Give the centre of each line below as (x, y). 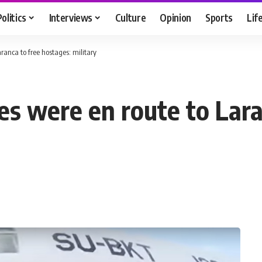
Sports (219, 17)
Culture (130, 17)
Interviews (71, 17)
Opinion (176, 17)
